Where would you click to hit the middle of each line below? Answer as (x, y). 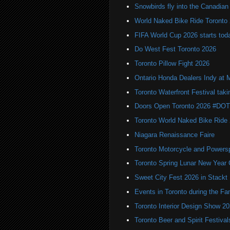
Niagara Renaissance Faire (174, 135)
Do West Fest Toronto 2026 (175, 49)
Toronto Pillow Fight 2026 (172, 63)
